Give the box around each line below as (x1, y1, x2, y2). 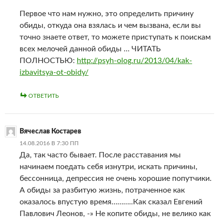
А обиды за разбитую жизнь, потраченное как (20, 186, 185, 194)
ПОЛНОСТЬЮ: (20, 56, 77, 65)
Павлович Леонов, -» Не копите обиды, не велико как (20, 209, 211, 218)
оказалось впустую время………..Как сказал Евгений (20, 197, 202, 206)
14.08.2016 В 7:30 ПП (20, 140, 79, 146)
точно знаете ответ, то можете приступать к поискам (20, 33, 211, 41)
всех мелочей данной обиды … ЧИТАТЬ (20, 44, 161, 53)
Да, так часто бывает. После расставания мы (20, 151, 181, 159)
